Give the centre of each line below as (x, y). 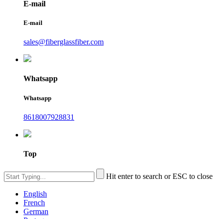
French (34, 203)
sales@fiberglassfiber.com (64, 42)
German (36, 212)
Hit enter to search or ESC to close (159, 176)
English (35, 194)
